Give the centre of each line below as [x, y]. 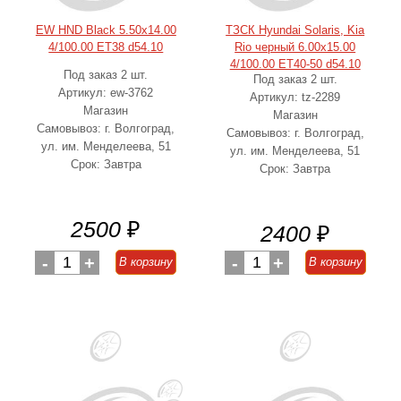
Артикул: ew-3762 [106, 93]
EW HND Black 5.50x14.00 [106, 30]
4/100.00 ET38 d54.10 [106, 47]
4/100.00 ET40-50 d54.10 [295, 64]
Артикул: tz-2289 [295, 97]
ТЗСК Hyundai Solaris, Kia [295, 30]
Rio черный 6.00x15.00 [295, 47]
